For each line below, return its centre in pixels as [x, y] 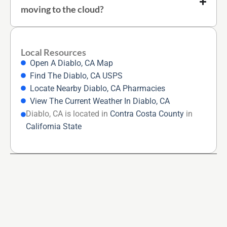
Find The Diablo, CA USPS [76, 75]
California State [54, 126]
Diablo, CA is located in [68, 113]
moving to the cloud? [62, 9]
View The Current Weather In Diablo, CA [100, 101]
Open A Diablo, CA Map [71, 63]
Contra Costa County [147, 113]
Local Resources [53, 52]
